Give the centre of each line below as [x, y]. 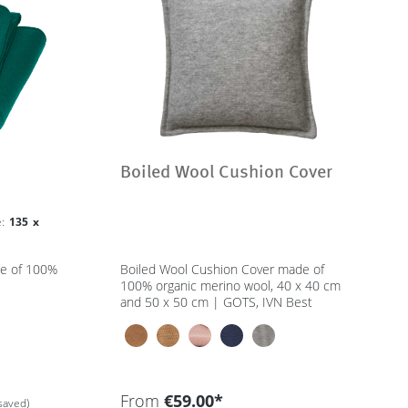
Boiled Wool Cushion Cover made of [223, 269]
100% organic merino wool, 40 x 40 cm [231, 286]
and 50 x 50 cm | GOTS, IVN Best [219, 302]
